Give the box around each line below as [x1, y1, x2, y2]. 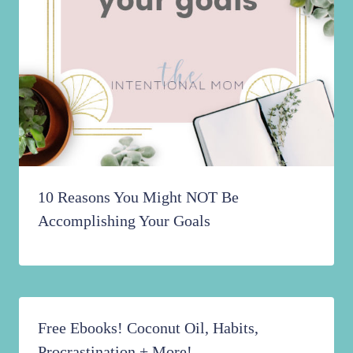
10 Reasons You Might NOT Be [38, 188, 239, 206]
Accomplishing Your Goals [38, 211, 210, 229]
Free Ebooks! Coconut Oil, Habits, [38, 318, 258, 336]
